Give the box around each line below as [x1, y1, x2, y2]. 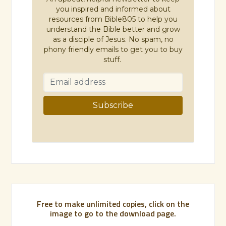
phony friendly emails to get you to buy [43, 44, 183, 54]
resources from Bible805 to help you [48, 14, 178, 24]
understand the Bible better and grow [46, 24, 180, 34]
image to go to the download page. [50, 207, 176, 219]
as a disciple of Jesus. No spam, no [52, 34, 174, 44]
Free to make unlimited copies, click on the [37, 197, 189, 210]
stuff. [103, 54, 123, 64]
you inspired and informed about [55, 4, 171, 14]
